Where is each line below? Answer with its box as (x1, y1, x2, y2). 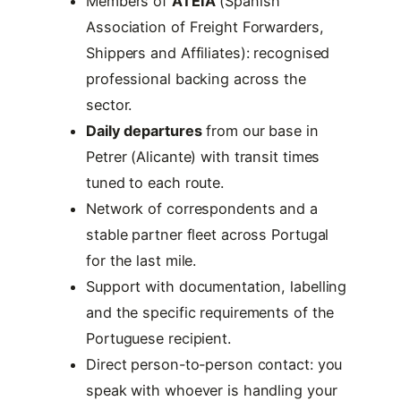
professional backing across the (86, 69, 306, 88)
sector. (86, 95, 132, 114)
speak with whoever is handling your (86, 380, 337, 399)
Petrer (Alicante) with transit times (86, 147, 320, 166)
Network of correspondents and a (86, 199, 318, 218)
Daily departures (86, 121, 202, 140)
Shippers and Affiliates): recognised (86, 43, 330, 62)
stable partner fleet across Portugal (86, 225, 329, 243)
